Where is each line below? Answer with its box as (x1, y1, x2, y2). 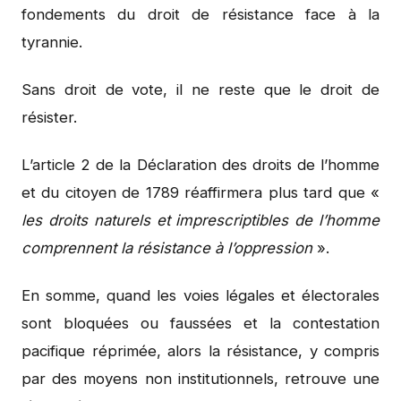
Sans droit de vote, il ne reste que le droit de (21, 80, 380, 98)
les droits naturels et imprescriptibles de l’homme (21, 210, 380, 229)
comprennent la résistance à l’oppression (21, 238, 312, 257)
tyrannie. (21, 32, 82, 51)
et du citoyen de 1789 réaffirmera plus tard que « (21, 183, 380, 201)
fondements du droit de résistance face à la (21, 4, 380, 23)
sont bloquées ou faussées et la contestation (21, 313, 380, 332)
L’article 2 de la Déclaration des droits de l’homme (21, 155, 380, 174)
